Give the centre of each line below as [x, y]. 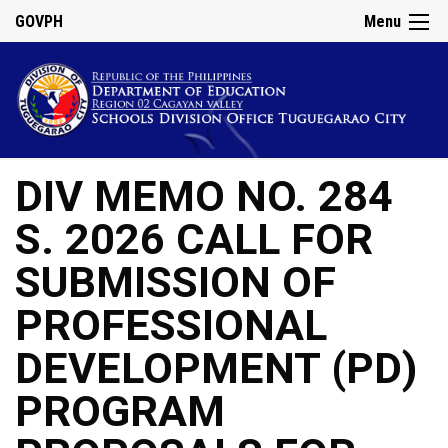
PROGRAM [120, 412]
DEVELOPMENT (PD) [216, 369]
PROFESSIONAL [171, 326]
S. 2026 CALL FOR [194, 240]
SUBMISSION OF [175, 283]
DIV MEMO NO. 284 [204, 197]
